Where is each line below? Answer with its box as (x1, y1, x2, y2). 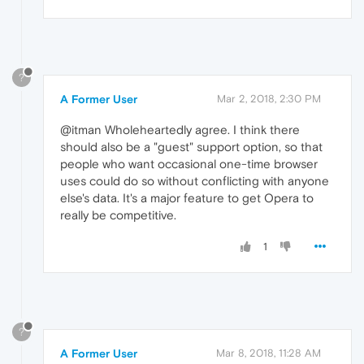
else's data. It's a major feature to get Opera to (60, 191, 314, 206)
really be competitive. (60, 208, 176, 223)
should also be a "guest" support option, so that (60, 140, 323, 154)
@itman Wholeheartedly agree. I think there (60, 123, 300, 137)
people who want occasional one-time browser (60, 157, 318, 171)
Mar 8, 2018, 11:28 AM (216, 346, 321, 359)
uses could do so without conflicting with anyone (60, 174, 329, 188)
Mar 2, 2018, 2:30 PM (217, 93, 321, 106)
